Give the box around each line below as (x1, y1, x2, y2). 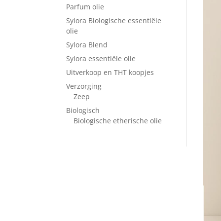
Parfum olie (66, 1, 105, 11)
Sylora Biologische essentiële (66, 15, 162, 25)
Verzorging (66, 81, 102, 91)
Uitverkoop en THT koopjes (66, 67, 154, 77)
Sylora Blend (66, 39, 108, 49)
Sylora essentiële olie (66, 53, 136, 63)
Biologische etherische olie (74, 115, 162, 125)
